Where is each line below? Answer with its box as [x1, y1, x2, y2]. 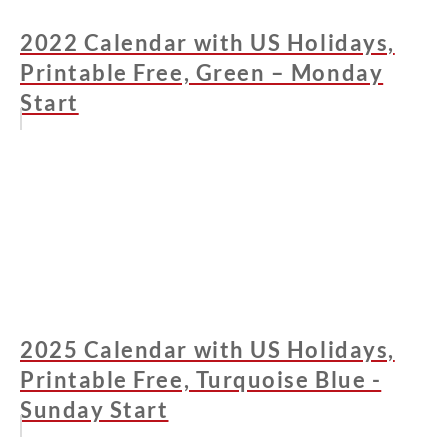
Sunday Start [20, 396, 169, 424]
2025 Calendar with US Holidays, [20, 336, 395, 364]
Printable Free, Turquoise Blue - [20, 366, 382, 394]
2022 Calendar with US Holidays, [20, 29, 395, 57]
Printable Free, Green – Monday [20, 59, 384, 87]
